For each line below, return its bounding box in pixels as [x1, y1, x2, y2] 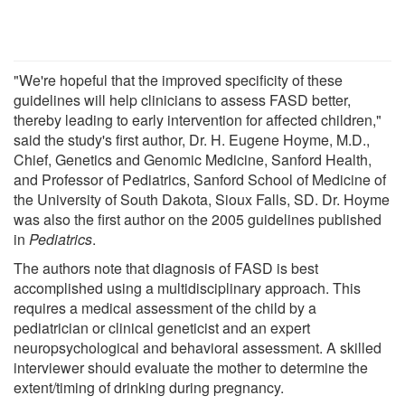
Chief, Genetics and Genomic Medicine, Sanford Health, [14, 148, 372, 170]
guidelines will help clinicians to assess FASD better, [14, 89, 351, 110]
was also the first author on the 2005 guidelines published [14, 208, 381, 230]
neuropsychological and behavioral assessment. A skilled [14, 336, 381, 358]
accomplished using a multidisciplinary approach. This [14, 277, 361, 298]
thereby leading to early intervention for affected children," [14, 108, 381, 130]
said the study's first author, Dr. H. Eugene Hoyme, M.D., [14, 128, 370, 150]
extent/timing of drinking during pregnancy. [14, 376, 284, 398]
